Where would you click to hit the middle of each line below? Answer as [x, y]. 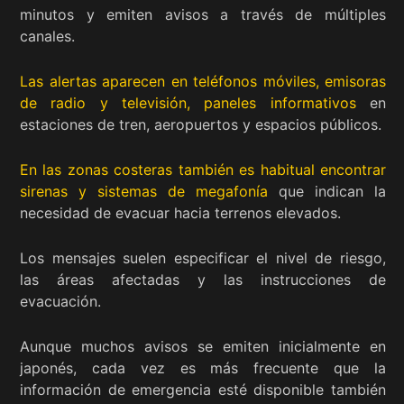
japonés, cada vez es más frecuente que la [203, 367]
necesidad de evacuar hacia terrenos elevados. [180, 212]
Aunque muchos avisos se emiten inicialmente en [203, 346]
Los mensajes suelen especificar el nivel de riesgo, [203, 257]
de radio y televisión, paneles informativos [188, 102]
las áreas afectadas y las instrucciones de [203, 279]
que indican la [327, 191]
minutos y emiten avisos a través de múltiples [203, 14]
